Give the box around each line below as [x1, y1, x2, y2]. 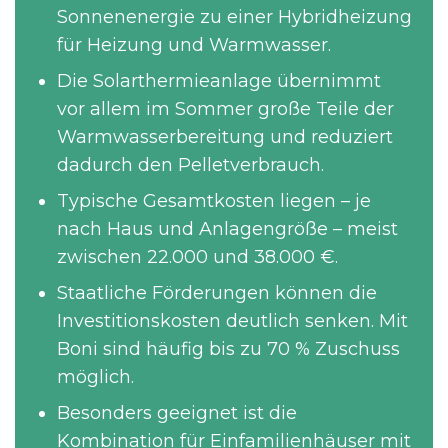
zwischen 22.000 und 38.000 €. [57, 246, 338, 268]
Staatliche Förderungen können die [57, 282, 377, 304]
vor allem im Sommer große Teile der [57, 98, 394, 120]
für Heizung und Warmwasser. [57, 34, 331, 56]
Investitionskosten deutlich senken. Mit [57, 310, 408, 332]
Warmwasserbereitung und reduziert [57, 126, 393, 148]
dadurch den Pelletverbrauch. [57, 154, 324, 176]
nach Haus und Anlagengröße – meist [57, 218, 398, 240]
